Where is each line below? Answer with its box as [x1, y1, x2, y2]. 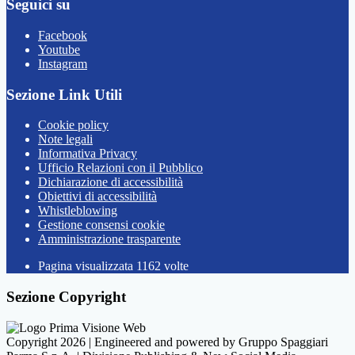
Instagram [38, 57, 87, 71]
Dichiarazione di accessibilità [38, 175, 183, 189]
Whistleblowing [38, 204, 117, 218]
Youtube [38, 43, 80, 56]
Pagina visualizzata [38, 259, 136, 273]
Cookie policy [38, 118, 109, 132]
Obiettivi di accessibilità [38, 189, 157, 204]
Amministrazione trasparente [38, 232, 181, 246]
